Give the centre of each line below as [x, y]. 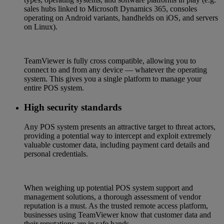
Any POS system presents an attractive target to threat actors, [120, 126]
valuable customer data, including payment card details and [117, 144]
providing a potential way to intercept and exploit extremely [118, 135]
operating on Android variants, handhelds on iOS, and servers [121, 18]
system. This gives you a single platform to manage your [113, 79]
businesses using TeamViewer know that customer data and [117, 214]
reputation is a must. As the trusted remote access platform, [116, 205]
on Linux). [42, 27]
